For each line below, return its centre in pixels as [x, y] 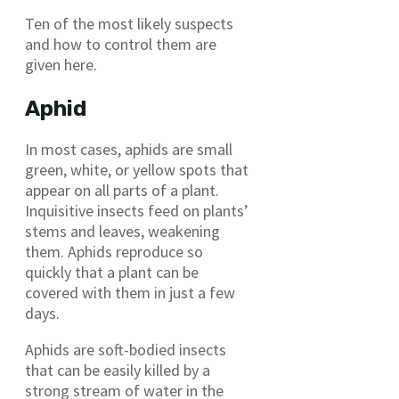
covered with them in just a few [130, 293]
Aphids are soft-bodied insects [126, 350]
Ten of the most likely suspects [129, 24]
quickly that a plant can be [112, 273]
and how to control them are [121, 45]
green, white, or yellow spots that [137, 170]
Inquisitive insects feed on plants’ [137, 211]
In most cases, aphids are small [129, 150]
